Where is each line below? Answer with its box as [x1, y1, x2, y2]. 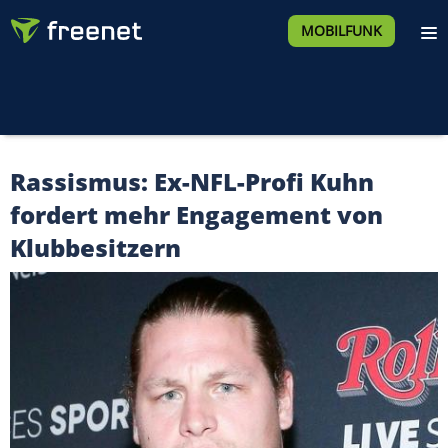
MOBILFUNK [300, 21, 382, 40]
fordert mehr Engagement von [10, 198, 383, 231]
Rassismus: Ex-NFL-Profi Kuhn [10, 165, 374, 198]
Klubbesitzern [10, 231, 181, 264]
